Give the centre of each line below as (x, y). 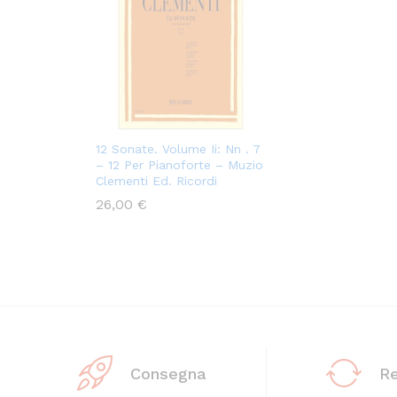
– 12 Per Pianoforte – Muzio (179, 165)
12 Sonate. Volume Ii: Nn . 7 (178, 149)
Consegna (168, 373)
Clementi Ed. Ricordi (156, 181)
